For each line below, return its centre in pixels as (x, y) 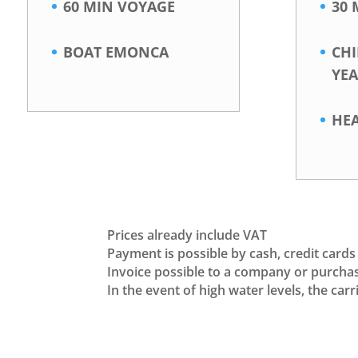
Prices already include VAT (187, 235)
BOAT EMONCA (115, 52)
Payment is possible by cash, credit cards (232, 254)
